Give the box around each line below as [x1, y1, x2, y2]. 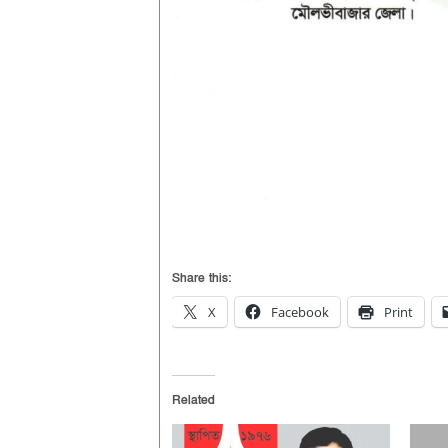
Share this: [172, 270, 231, 287]
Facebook [271, 303, 329, 322]
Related [172, 392, 215, 409]
